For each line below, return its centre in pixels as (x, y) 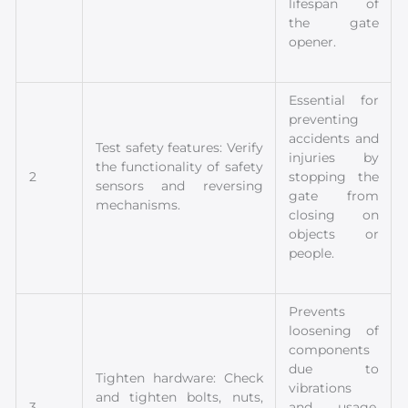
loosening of (334, 330)
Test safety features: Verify (179, 147)
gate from (334, 195)
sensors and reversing (179, 185)
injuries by (334, 157)
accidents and (334, 138)
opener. (313, 41)
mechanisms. (138, 204)
